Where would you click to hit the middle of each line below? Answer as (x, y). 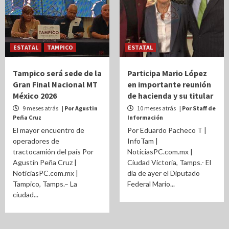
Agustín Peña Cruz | (45, 162)
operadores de (36, 141)
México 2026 (35, 96)
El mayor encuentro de (49, 130)
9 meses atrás (40, 108)
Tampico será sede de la (57, 73)
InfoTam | (143, 141)
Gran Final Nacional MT (55, 84)
